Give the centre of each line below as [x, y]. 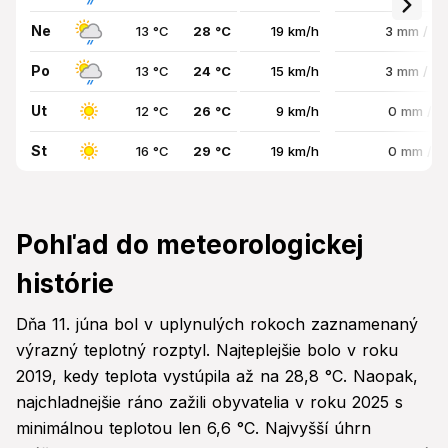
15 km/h [295, 71]
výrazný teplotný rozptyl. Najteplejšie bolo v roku [207, 350]
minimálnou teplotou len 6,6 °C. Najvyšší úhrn [193, 428]
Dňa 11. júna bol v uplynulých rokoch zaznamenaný [217, 324]
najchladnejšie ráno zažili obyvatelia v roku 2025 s [209, 402]
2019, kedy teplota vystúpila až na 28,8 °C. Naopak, [217, 376]
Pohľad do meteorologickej [189, 245]
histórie [65, 284]
